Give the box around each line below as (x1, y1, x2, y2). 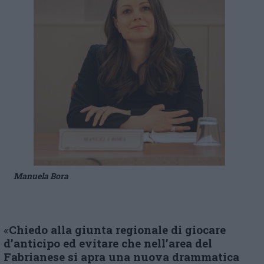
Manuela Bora (14, 170, 68, 181)
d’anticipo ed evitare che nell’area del (4, 236, 212, 250)
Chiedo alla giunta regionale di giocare (9, 222, 226, 237)
